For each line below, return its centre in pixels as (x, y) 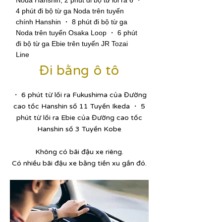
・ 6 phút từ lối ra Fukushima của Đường (79, 95)
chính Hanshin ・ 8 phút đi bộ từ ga (72, 22)
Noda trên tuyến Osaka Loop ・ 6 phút (77, 33)
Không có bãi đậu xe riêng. (79, 152)
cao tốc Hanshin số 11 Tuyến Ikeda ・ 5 (79, 106)
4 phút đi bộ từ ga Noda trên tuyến (70, 11)
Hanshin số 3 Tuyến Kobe (79, 129)
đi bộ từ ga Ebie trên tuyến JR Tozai (72, 44)
